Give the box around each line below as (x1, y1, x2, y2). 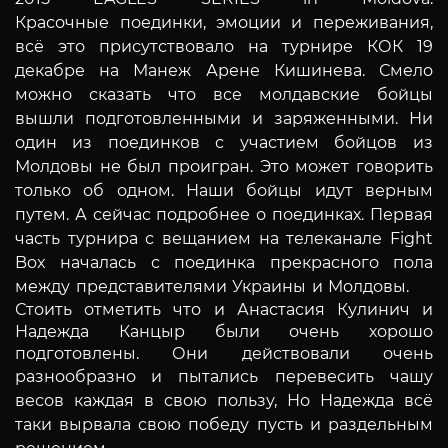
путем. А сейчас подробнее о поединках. (15, 204, 370, 224)
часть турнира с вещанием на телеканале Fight (15, 228, 433, 248)
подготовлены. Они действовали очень (15, 343, 433, 363)
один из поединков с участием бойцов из (15, 132, 433, 152)
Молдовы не (15, 156, 128, 176)
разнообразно (15, 366, 151, 386)
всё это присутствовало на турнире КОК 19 (15, 36, 433, 56)
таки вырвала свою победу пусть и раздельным (15, 414, 433, 434)
